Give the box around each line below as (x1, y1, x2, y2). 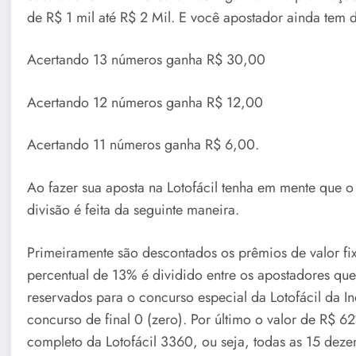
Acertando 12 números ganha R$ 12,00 (27, 91, 264, 113)
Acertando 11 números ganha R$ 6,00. (27, 134, 260, 156)
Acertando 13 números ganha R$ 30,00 (27, 49, 266, 71)
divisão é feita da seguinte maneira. (27, 199, 240, 220)
